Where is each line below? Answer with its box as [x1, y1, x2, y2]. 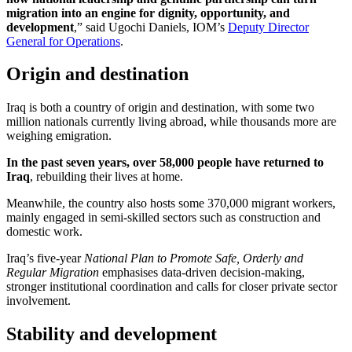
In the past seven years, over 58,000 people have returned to [6, 156, 324, 170]
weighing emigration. [6, 129, 112, 143]
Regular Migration [6, 266, 99, 280]
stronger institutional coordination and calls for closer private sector [6, 280, 337, 294]
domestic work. [6, 225, 82, 239]
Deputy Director [228, 20, 309, 34]
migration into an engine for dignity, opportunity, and [6, 5, 290, 20]
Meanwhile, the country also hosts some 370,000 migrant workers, [6, 196, 335, 211]
